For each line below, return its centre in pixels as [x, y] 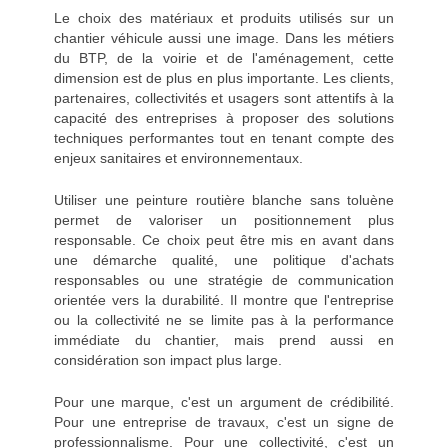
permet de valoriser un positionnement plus [224, 220]
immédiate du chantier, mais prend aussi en [224, 340]
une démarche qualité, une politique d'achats [224, 260]
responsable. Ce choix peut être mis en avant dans [224, 240]
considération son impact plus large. [168, 360]
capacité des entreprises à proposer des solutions [224, 118]
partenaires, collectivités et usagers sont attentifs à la [224, 98]
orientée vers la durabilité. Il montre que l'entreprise [224, 300]
